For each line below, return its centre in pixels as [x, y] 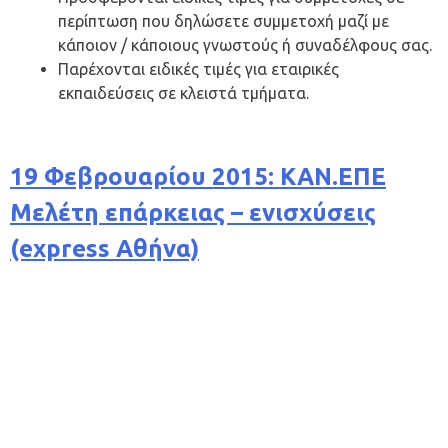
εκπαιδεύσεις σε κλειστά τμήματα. [183, 93]
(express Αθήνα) [104, 249]
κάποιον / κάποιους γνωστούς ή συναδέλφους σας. [245, 45]
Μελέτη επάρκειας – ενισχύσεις [193, 213]
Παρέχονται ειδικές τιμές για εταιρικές [198, 69]
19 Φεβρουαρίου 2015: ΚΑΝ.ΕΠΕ [198, 177]
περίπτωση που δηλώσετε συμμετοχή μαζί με [223, 21]
